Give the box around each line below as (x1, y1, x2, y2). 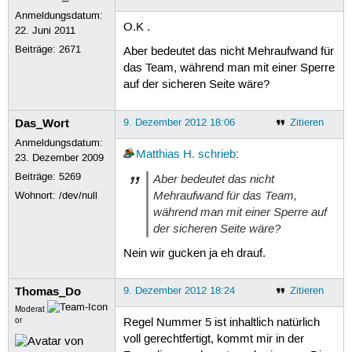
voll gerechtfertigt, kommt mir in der (123, 332, 304, 347)
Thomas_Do (15, 283, 82, 299)
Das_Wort (15, 115, 70, 131)
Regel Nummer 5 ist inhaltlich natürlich (123, 316, 320, 331)
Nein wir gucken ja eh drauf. (123, 246, 266, 261)
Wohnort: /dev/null (15, 189, 98, 202)
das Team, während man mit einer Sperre (123, 61, 335, 76)
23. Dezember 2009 (15, 151, 104, 164)
